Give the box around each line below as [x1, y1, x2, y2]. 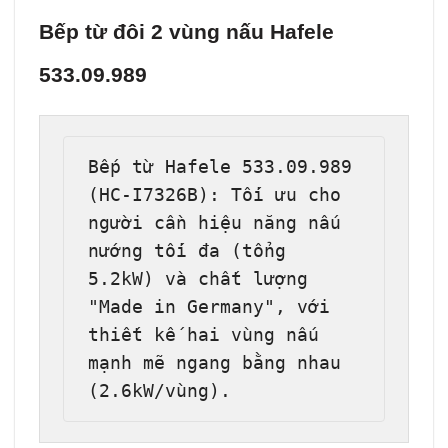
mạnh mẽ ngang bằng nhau [88, 352, 342, 374]
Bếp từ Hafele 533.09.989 [88, 156, 353, 178]
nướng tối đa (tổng [88, 240, 287, 262]
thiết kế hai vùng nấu [88, 324, 320, 346]
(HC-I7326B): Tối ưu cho [88, 184, 342, 206]
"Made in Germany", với [88, 296, 331, 318]
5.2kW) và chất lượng [88, 268, 309, 290]
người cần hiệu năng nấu [88, 212, 342, 234]
